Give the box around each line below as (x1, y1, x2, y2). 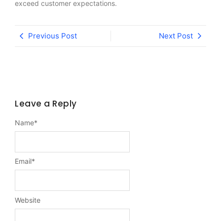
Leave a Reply (15, 98, 77, 110)
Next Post (159, 31, 193, 41)
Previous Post (28, 31, 77, 41)
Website (15, 196, 40, 205)
